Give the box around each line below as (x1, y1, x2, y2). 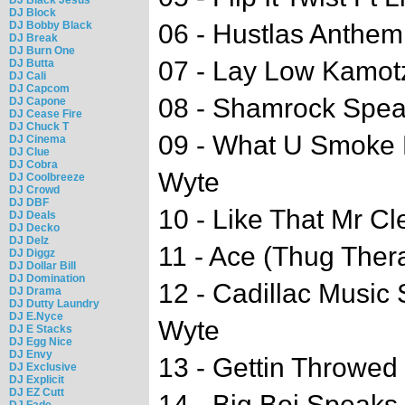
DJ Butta (9, 56, 54, 70)
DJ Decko (9, 221, 60, 234)
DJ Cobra (9, 157, 58, 171)
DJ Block (9, 5, 56, 19)
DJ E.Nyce (9, 309, 63, 323)
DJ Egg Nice (9, 334, 72, 348)
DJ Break (9, 31, 58, 44)
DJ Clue (9, 145, 50, 158)
